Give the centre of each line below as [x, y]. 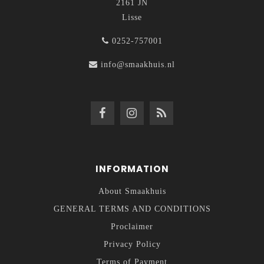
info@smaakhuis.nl [138, 64]
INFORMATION [132, 169]
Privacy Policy [132, 244]
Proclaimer [132, 226]
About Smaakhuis [132, 191]
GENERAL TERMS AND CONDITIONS [132, 209]
